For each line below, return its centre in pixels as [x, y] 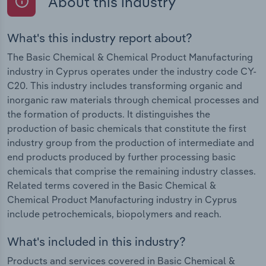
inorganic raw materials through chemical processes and [133, 99]
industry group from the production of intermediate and [131, 142]
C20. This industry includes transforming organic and [125, 85]
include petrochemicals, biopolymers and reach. [114, 213]
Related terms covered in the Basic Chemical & [112, 185]
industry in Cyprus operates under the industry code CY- [132, 71]
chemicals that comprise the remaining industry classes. [132, 171]
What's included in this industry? [96, 242]
